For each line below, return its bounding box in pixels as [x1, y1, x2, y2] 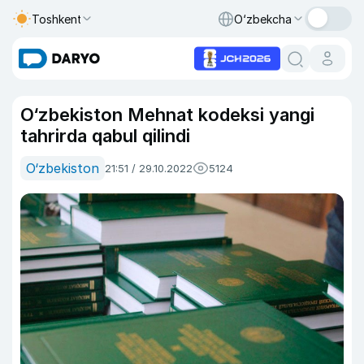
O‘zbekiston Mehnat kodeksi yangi [20, 104, 314, 125]
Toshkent [32, 11, 82, 26]
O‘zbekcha [234, 11, 292, 26]
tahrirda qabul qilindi [20, 125, 190, 146]
